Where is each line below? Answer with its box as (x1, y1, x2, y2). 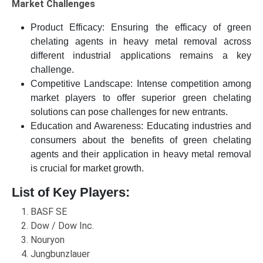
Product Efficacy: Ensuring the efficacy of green (31, 22, 251, 33)
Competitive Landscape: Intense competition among (31, 79, 251, 89)
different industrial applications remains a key (31, 50, 251, 61)
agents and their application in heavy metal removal (31, 149, 251, 160)
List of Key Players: (12, 185, 130, 200)
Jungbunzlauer (31, 248, 90, 260)
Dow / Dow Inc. (31, 220, 94, 232)
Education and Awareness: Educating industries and (31, 121, 251, 131)
